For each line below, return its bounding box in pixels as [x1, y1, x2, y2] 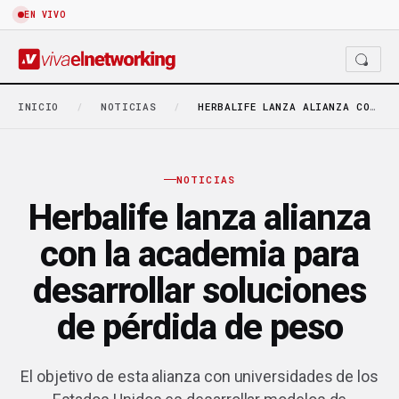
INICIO [18, 100, 59, 113]
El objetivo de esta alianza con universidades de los [20, 366, 379, 386]
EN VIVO [24, 9, 67, 20]
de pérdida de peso [56, 305, 343, 348]
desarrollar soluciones [33, 269, 366, 312]
